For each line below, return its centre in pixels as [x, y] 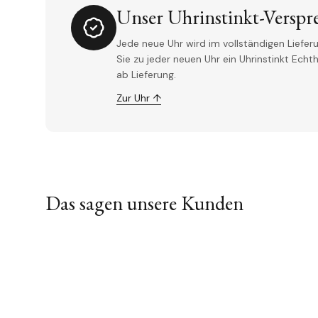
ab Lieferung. [146, 75]
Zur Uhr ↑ [139, 98]
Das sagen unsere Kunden [144, 203]
